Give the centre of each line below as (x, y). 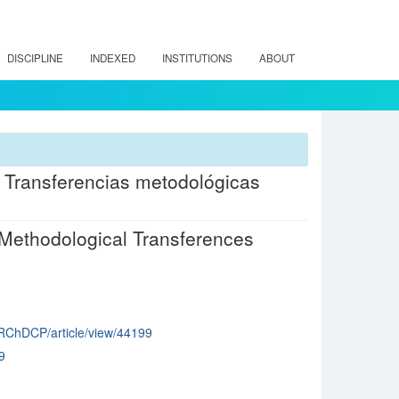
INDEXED (113, 58)
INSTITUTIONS (197, 58)
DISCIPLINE (35, 58)
